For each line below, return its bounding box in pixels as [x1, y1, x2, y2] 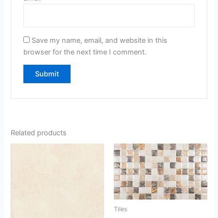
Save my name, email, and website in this [31, 36, 167, 45]
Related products [11, 128, 67, 138]
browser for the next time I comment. [23, 47, 146, 56]
